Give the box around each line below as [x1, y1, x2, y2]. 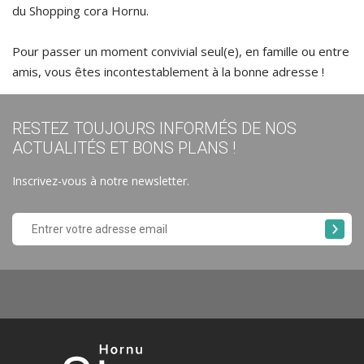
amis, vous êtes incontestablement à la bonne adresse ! [12, 63, 324, 80]
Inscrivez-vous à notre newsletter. [12, 173, 189, 188]
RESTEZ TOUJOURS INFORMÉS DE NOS [12, 119, 297, 138]
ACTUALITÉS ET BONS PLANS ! [12, 138, 236, 158]
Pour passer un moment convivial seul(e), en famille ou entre [12, 43, 349, 59]
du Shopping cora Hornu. [12, 2, 149, 19]
